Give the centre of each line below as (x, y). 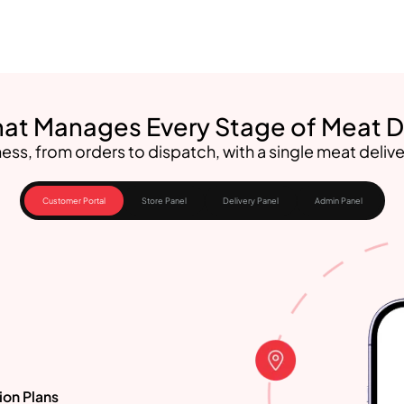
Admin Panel (338, 201)
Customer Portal (73, 201)
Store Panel (164, 201)
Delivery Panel (250, 201)
